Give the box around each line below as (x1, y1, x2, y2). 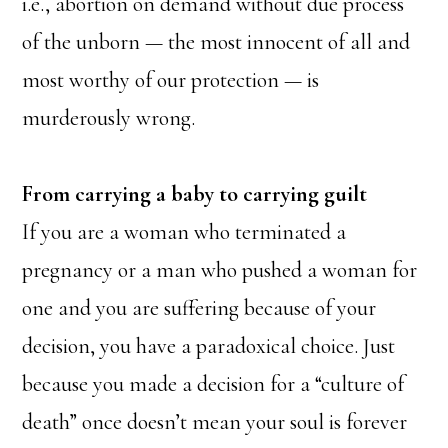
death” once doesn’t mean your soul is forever (22, 408, 408, 435)
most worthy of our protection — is (22, 66, 320, 93)
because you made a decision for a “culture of (22, 370, 405, 397)
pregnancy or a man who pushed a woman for (22, 256, 418, 283)
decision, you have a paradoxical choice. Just (22, 332, 396, 359)
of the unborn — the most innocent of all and (22, 28, 411, 55)
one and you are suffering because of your (22, 294, 377, 321)
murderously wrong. (22, 104, 196, 131)
